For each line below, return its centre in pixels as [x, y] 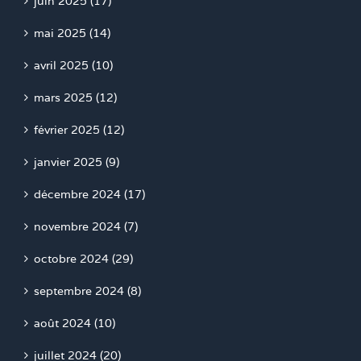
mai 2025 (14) [72, 33]
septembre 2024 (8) [87, 291]
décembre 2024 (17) [89, 195]
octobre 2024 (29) [83, 259]
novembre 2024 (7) [86, 227]
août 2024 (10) [75, 324]
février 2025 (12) [79, 130]
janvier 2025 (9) [77, 162]
